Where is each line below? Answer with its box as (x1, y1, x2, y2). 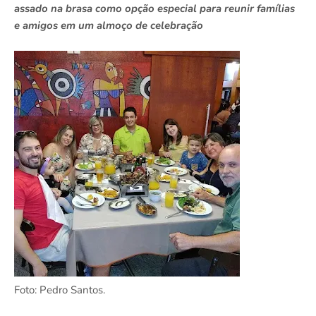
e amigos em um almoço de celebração (14, 18, 203, 33)
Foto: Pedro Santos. (14, 283, 105, 298)
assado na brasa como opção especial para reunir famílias (14, 1, 295, 16)
